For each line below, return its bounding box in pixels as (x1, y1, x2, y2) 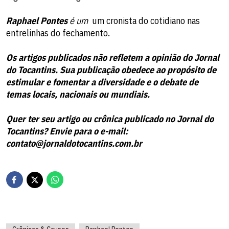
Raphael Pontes (6, 15, 67, 27)
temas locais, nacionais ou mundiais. (6, 88, 150, 100)
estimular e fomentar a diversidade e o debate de (6, 76, 198, 88)
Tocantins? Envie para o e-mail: (6, 125, 128, 137)
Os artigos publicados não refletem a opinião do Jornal (6, 52, 219, 63)
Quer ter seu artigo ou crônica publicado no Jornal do (6, 113, 214, 125)
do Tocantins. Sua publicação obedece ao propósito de (6, 64, 216, 76)
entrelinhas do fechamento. (6, 27, 110, 39)
